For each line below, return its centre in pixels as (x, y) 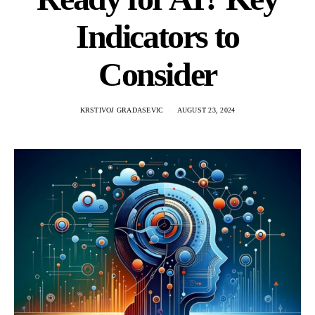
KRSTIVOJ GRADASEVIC (122, 110)
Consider (157, 74)
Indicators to (157, 36)
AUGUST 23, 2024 (206, 110)
